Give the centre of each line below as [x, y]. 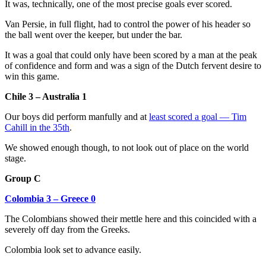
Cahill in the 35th [37, 128]
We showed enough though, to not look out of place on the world [127, 148]
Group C [23, 179]
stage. [15, 159]
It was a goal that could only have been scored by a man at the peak [131, 55]
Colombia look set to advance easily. [73, 250]
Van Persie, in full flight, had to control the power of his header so [128, 24]
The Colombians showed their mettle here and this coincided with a [131, 219]
